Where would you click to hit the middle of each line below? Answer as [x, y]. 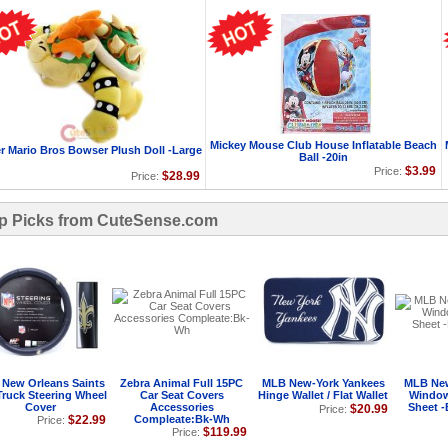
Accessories [181, 407]
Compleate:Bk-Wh [181, 419]
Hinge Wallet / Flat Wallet [323, 395]
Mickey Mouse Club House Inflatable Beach [323, 145]
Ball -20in [323, 157]
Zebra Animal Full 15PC [181, 383]
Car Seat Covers [181, 395]
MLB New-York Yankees [323, 383]
